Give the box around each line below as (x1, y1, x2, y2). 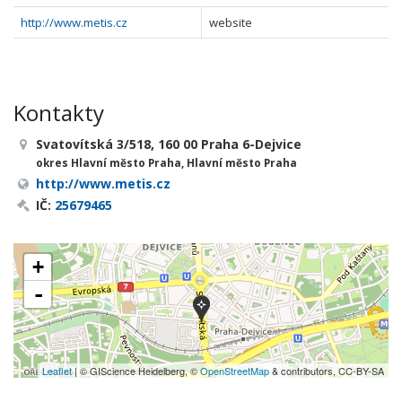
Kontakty (13, 98, 104, 127)
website (209, 14, 252, 31)
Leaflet (42, 363, 72, 378)
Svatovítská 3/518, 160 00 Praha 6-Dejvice (36, 135, 301, 153)
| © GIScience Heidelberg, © (72, 363, 200, 378)
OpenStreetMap (200, 363, 269, 378)
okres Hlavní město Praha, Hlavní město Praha (36, 155, 297, 170)
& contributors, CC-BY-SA (269, 363, 384, 378)
